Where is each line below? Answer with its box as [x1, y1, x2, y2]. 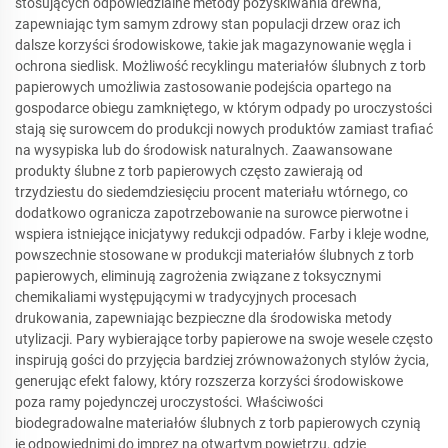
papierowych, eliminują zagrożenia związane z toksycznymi [15, 267, 381, 284]
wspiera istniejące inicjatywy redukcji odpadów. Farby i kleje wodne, [15, 225, 429, 242]
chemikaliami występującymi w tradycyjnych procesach [15, 288, 357, 305]
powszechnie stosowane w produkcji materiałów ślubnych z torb [15, 246, 414, 263]
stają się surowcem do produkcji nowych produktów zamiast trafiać [15, 120, 433, 137]
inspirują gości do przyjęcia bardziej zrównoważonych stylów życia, [15, 351, 429, 368]
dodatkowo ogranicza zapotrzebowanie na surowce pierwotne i [15, 204, 408, 221]
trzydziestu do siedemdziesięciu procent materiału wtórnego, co [15, 183, 408, 200]
